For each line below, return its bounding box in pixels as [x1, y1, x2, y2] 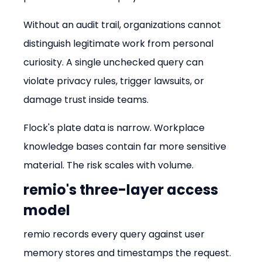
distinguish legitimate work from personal [23, 36, 216, 50]
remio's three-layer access [23, 180, 222, 199]
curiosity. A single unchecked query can [23, 55, 206, 69]
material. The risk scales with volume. [23, 158, 194, 172]
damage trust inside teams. [23, 92, 149, 106]
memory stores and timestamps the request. [23, 246, 234, 260]
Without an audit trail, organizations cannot [23, 18, 224, 32]
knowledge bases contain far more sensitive [23, 139, 229, 153]
